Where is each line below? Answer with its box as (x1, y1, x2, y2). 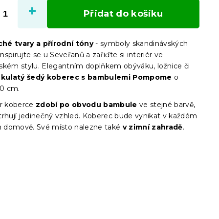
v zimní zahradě (122, 123, 183, 131)
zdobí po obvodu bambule (36, 100, 140, 109)
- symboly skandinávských (93, 39, 188, 48)
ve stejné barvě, (139, 100, 196, 109)
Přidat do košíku (83, 8, 163, 19)
